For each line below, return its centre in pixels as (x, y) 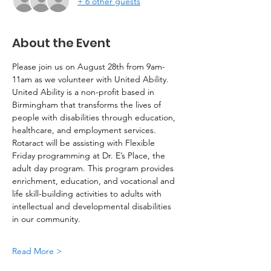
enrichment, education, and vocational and (95, 181)
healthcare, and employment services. (85, 130)
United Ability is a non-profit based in (84, 92)
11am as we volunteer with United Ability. (92, 79)
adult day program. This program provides (94, 168)
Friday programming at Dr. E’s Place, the (90, 155)
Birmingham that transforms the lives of (88, 105)
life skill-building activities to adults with (88, 194)
